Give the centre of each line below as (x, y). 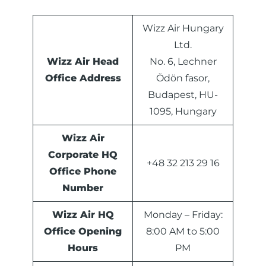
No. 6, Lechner (183, 62)
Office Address (83, 78)
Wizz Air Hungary (183, 28)
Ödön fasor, (183, 78)
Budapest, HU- (183, 95)
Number (83, 188)
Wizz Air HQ (83, 215)
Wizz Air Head (83, 62)
